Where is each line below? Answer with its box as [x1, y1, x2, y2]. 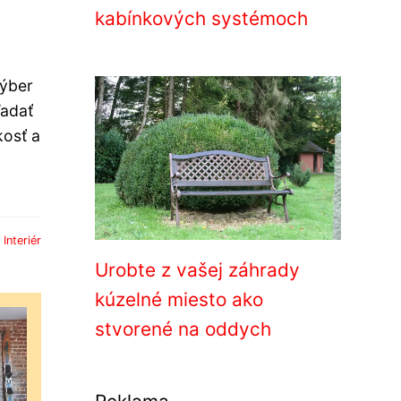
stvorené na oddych [95, 318, 271, 340]
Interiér [4, 234, 41, 248]
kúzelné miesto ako [95, 288, 263, 311]
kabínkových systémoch [95, 7, 308, 30]
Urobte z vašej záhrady [95, 259, 300, 281]
